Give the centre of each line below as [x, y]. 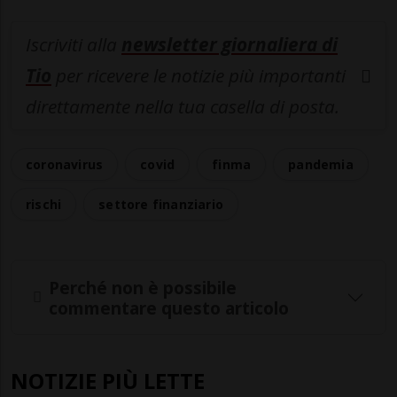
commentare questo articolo [169, 307]
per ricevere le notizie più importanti [198, 76]
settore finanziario [161, 205]
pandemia [321, 165]
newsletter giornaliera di [230, 45]
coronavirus [65, 165]
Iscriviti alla [74, 45]
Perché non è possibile [143, 287]
